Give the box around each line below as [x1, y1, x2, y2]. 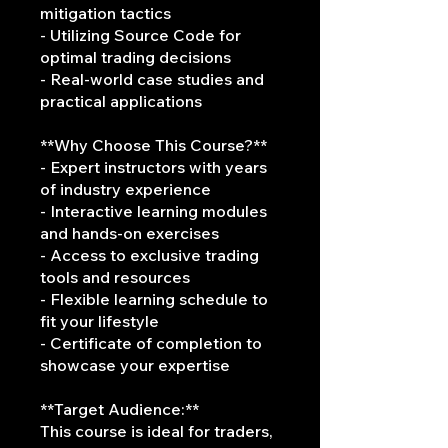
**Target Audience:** [40, 399, 199, 420]
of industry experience [40, 179, 211, 200]
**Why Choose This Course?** [40, 135, 267, 156]
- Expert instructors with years [40, 157, 267, 178]
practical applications [40, 91, 202, 112]
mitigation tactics [40, 3, 171, 24]
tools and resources [40, 267, 190, 288]
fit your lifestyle [40, 311, 159, 332]
